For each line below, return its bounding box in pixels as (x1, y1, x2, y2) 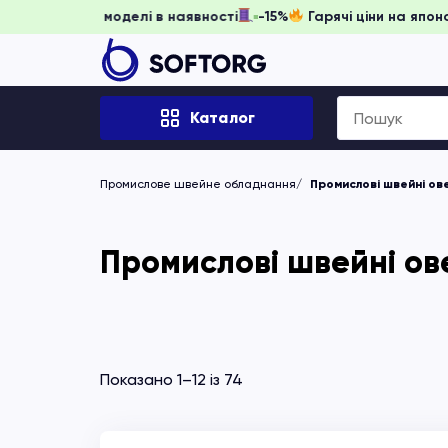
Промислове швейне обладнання (100, 177, 296, 191)
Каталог (189, 108, 256, 127)
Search (336, 99, 388, 118)
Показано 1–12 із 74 (100, 370, 243, 389)
